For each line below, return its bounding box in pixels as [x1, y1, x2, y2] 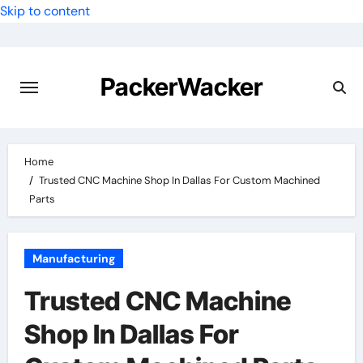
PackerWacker [100, 72, 263, 101]
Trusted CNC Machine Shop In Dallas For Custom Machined [38, 173, 320, 187]
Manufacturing [32, 251, 115, 266]
